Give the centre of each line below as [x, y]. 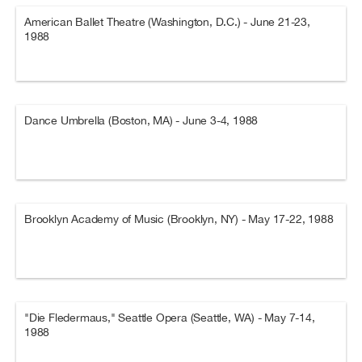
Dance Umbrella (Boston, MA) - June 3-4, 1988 [141, 120]
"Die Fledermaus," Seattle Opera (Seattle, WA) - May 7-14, [170, 318]
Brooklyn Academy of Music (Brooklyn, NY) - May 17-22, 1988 [179, 219]
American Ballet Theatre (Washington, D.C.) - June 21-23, [167, 22]
